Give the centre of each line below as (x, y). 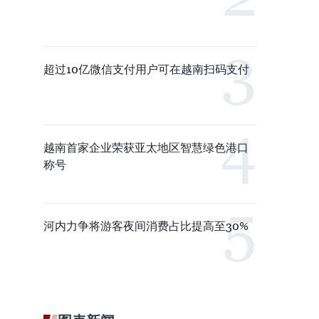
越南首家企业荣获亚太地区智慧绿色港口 (146, 148)
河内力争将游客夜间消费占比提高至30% (146, 226)
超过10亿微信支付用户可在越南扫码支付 (146, 69)
